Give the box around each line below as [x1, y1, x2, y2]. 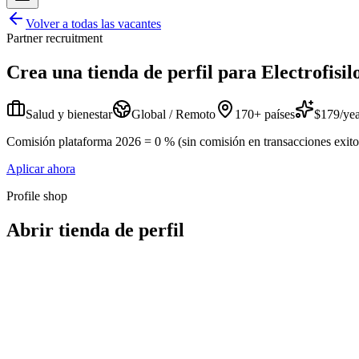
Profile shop [6, 188, 67, 203]
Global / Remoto [131, 107, 216, 121]
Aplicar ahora [6, 161, 75, 175]
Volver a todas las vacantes [26, 17, 161, 30]
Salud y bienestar [26, 107, 112, 121]
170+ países [235, 107, 295, 121]
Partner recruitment [6, 31, 103, 45]
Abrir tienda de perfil [6, 219, 184, 240]
